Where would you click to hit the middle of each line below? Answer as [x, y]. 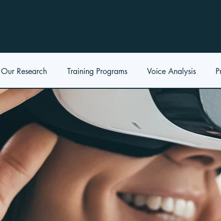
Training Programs [97, 71]
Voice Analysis [171, 71]
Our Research [24, 71]
